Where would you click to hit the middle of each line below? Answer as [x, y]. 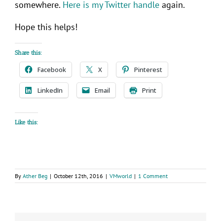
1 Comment [153, 176]
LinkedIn [50, 90]
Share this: [28, 53]
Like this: [26, 122]
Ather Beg [35, 176]
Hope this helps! [46, 27]
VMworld [121, 176]
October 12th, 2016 [78, 176]
